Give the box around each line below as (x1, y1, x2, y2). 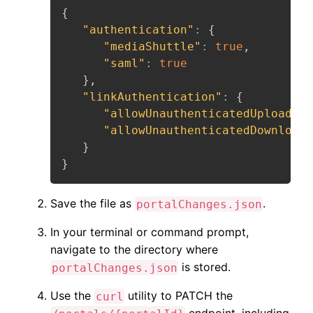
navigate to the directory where (50, 242, 218, 257)
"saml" (103, 57, 145, 71)
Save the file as (50, 196, 135, 211)
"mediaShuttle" (103, 40, 201, 54)
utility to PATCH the (124, 289, 233, 303)
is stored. (178, 260, 231, 275)
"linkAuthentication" (82, 90, 222, 104)
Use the (50, 289, 94, 303)
